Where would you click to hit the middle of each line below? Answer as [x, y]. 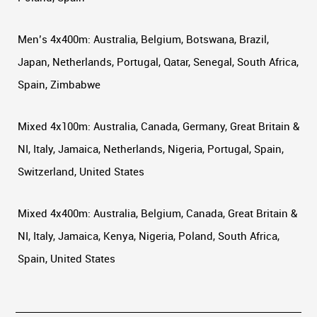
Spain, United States [67, 258]
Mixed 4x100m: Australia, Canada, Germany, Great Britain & [158, 126]
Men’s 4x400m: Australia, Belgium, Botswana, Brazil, [143, 39]
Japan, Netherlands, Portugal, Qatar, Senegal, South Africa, [158, 61]
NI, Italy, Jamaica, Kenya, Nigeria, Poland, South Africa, [149, 235]
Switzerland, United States [81, 171]
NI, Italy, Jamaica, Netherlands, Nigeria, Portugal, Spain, [151, 148]
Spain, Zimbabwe [59, 84]
